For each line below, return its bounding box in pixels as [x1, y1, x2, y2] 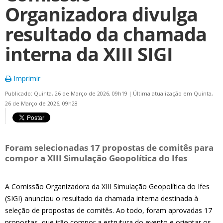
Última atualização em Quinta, [133, 90, 213, 97]
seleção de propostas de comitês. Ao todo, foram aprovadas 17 [5, 206, 212, 215]
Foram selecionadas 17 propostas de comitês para [5, 142, 214, 153]
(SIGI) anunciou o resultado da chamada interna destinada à [5, 194, 198, 203]
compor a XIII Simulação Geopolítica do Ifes [5, 152, 187, 164]
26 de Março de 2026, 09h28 [5, 100, 78, 107]
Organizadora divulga [5, 1, 198, 27]
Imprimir [11, 74, 40, 83]
